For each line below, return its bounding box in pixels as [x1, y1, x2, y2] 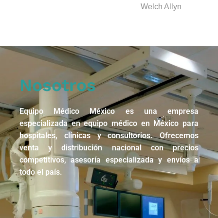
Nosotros [19, 74, 96, 95]
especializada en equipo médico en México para [19, 118, 199, 128]
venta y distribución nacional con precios [19, 143, 199, 152]
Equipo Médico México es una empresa [19, 106, 199, 116]
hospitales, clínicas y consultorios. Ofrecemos [19, 130, 199, 140]
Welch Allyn [141, 2, 182, 11]
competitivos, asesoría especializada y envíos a [19, 155, 199, 164]
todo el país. [19, 167, 62, 177]
